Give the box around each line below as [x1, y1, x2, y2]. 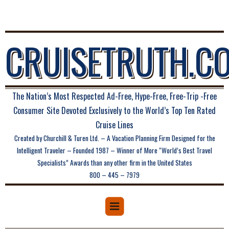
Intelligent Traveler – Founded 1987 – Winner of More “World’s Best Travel [17, 145, 212, 155]
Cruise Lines [96, 119, 133, 131]
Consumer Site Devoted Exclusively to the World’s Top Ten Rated [13, 104, 216, 117]
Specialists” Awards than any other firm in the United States [37, 157, 192, 168]
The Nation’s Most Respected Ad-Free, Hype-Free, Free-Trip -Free [12, 90, 217, 102]
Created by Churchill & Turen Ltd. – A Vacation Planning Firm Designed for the [14, 133, 215, 143]
